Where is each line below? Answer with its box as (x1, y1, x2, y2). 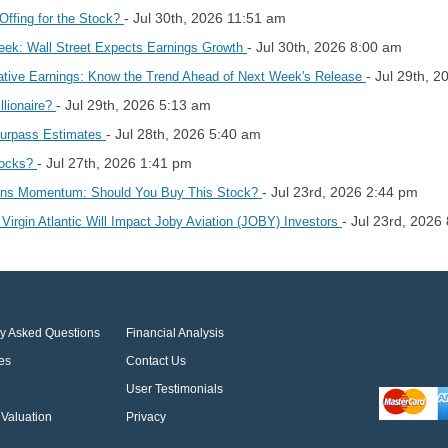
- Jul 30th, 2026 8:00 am (247, 38, 402, 55)
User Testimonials (126, 381, 224, 396)
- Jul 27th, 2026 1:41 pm (37, 154, 192, 171)
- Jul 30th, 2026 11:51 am (124, 9, 286, 26)
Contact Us (126, 353, 187, 368)
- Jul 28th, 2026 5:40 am (106, 125, 261, 142)
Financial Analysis (126, 325, 225, 340)
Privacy (126, 409, 167, 424)
